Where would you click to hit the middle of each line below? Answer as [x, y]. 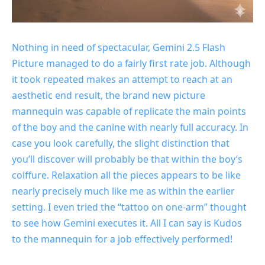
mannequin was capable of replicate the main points [129, 112]
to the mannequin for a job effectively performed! [122, 239]
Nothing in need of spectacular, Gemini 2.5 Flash [119, 48]
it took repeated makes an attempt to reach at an [122, 80]
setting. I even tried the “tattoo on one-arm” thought [129, 207]
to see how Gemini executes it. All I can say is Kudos [127, 223]
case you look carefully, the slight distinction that [121, 143]
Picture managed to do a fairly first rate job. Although [131, 64]
